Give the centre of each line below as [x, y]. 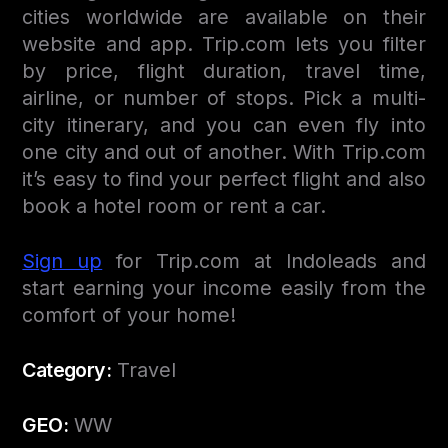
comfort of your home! [129, 314]
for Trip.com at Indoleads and [264, 260]
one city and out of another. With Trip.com [224, 151]
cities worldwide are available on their [224, 16]
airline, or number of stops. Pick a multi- [224, 97]
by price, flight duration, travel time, [224, 70]
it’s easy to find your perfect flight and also [224, 178]
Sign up [62, 260]
